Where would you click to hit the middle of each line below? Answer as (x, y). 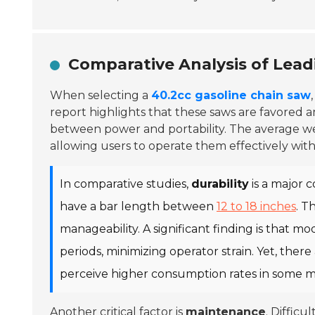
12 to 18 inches (256, 206)
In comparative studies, (126, 184)
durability (220, 184)
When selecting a (101, 95)
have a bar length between (138, 206)
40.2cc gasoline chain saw (231, 95)
